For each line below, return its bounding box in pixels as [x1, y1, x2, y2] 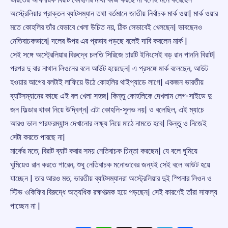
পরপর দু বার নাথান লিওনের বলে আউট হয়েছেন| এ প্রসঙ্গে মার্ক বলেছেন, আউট [10, 64, 208, 74]
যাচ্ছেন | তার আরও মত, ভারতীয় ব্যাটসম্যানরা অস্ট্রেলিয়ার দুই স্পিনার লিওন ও [10, 174, 212, 184]
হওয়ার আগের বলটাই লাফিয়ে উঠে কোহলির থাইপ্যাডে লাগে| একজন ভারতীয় [10, 77, 204, 88]
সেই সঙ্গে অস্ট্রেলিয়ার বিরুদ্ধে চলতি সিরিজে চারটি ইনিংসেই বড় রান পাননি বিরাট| [10, 50, 215, 60]
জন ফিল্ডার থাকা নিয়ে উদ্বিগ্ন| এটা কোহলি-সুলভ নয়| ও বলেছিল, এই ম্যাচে [10, 105, 204, 115]
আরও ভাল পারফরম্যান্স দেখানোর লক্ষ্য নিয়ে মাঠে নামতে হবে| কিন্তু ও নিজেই [10, 119, 207, 129]
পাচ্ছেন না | [10, 201, 40, 211]
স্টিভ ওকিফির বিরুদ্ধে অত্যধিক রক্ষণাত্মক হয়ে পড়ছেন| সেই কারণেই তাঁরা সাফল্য [10, 187, 217, 197]
